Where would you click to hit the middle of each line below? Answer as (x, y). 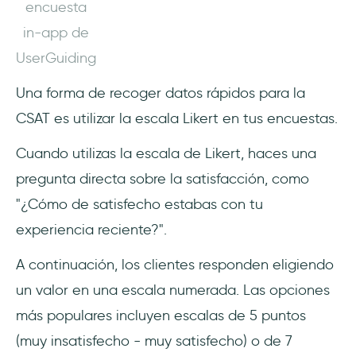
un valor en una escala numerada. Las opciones (173, 290)
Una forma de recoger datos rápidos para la (161, 93)
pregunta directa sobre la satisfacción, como (163, 178)
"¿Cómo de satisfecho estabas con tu (139, 204)
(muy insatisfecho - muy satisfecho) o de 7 (154, 341)
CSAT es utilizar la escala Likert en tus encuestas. (177, 118)
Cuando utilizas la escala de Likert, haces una (166, 153)
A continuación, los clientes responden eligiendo (175, 264)
